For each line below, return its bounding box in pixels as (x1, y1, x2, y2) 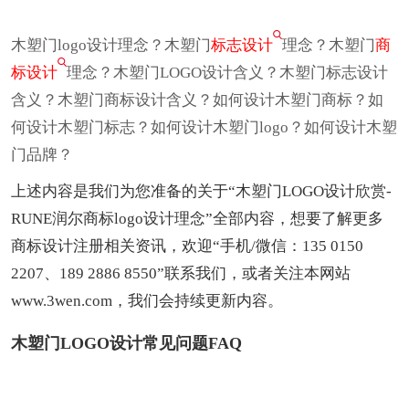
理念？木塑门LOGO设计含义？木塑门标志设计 (67, 63, 388, 81)
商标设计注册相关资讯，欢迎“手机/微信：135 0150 (11, 236, 363, 255)
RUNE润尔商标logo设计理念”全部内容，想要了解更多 (11, 209, 383, 227)
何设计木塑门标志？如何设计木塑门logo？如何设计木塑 (11, 118, 397, 136)
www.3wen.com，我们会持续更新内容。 (11, 291, 283, 309)
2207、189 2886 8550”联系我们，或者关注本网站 (11, 264, 351, 282)
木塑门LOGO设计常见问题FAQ (11, 333, 242, 352)
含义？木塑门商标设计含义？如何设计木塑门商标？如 (11, 90, 383, 109)
